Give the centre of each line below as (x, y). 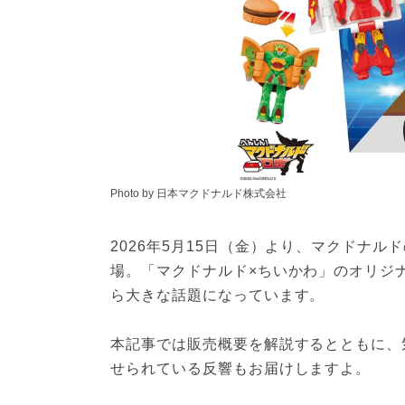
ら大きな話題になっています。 (218, 295)
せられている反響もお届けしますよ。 (241, 368)
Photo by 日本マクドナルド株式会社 (198, 193)
